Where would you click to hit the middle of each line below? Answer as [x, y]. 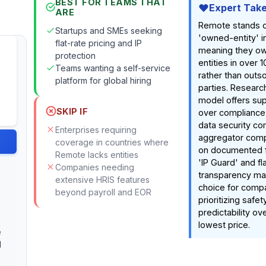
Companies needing [94, 167]
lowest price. [224, 225]
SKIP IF [72, 111]
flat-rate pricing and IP [98, 43]
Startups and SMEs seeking [108, 31]
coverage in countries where [112, 142]
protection [75, 56]
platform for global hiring [103, 81]
